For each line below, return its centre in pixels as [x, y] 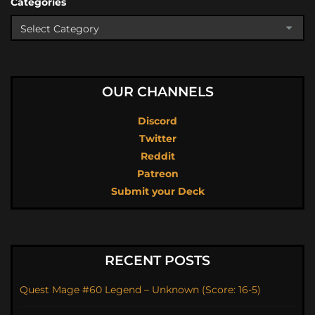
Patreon [157, 173]
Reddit [157, 156]
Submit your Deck [157, 191]
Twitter [157, 138]
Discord [157, 121]
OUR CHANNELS [157, 91]
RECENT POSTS [157, 260]
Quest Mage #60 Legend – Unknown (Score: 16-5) [140, 289]
